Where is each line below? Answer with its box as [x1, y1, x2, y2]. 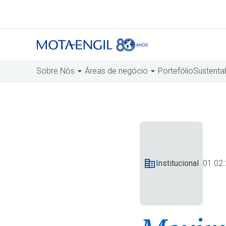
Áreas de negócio [85, 66, 148, 76]
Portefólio [158, 66, 193, 76]
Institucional [156, 158, 199, 168]
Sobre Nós [36, 66, 75, 76]
